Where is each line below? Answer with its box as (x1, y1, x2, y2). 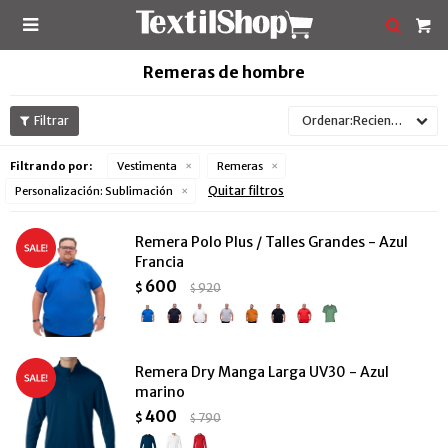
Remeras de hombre (143, 62, 305, 82)
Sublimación (103, 184, 173, 198)
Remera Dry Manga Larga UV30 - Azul (135, 363, 389, 381)
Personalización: (15, 184, 103, 198)
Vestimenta (117, 159, 177, 173)
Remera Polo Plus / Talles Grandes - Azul (135, 233, 408, 251)
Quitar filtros (208, 183, 284, 198)
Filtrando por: (10, 159, 92, 173)
